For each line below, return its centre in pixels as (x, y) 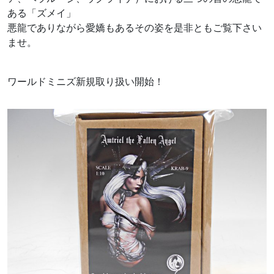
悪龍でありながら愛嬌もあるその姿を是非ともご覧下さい (135, 28)
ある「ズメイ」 (42, 13)
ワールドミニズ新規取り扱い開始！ (86, 82)
